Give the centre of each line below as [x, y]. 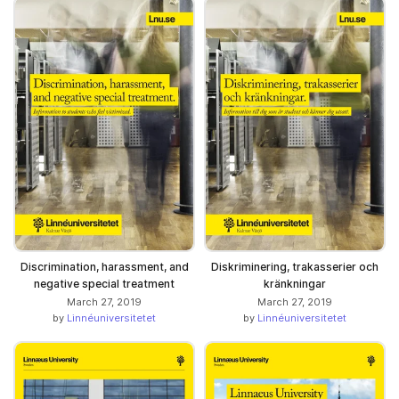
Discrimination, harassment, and [104, 267]
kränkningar [295, 284]
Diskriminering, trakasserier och [295, 267]
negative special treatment [104, 284]
